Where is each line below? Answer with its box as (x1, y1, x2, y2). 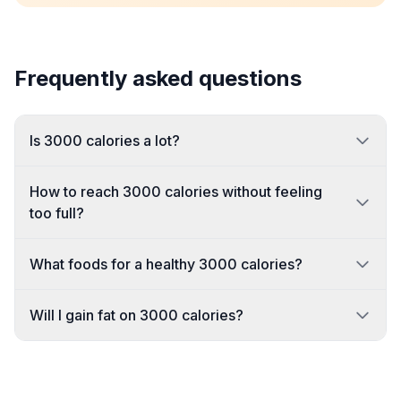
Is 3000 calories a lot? (30, 132, 180, 149)
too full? (30, 204, 84, 222)
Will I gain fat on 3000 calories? (30, 306, 243, 324)
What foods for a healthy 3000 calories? (30, 255, 303, 273)
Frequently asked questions (14, 65, 302, 91)
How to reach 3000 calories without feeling (30, 183, 322, 200)
